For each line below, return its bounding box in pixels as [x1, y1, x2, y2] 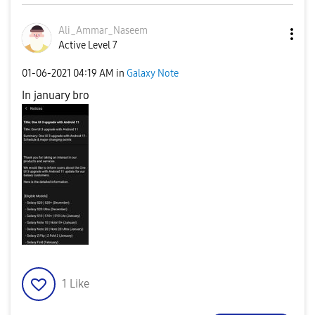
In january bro [22, 89, 89, 102]
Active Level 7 [58, 39, 117, 51]
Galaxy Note [127, 67, 179, 79]
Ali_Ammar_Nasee [58, 25, 139, 37]
